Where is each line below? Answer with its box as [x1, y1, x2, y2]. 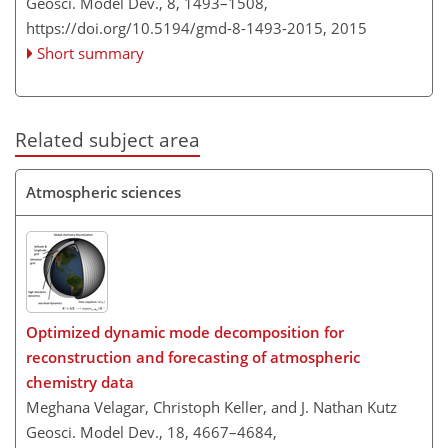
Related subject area [15, 127, 200, 153]
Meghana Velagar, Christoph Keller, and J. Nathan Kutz [26, 397, 397, 417]
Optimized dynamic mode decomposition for [26, 322, 344, 342]
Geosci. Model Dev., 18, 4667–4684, [26, 422, 277, 442]
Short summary [37, 43, 145, 64]
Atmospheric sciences [26, 181, 181, 202]
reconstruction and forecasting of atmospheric [26, 347, 360, 367]
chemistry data [26, 372, 134, 392]
